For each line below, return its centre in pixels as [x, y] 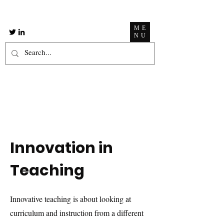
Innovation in [61, 148]
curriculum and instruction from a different [77, 213]
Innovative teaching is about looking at [70, 199]
